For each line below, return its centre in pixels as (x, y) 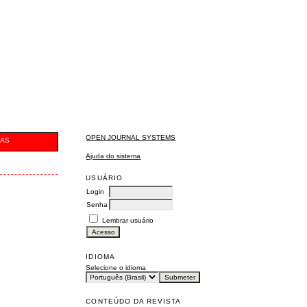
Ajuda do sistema (113, 156)
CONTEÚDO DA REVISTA (134, 301)
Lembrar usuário (128, 220)
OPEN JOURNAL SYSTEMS (131, 138)
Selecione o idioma (116, 267)
